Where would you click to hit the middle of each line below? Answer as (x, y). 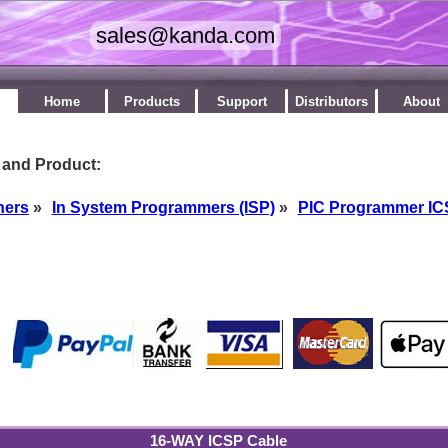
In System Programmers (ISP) (163, 207)
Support (241, 101)
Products (151, 101)
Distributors (332, 101)
